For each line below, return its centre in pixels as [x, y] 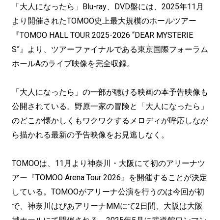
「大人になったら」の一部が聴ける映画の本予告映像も [110, 92]
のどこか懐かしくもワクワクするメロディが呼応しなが [110, 121]
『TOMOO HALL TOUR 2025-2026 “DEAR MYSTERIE [102, 35]
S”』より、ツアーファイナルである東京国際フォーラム [110, 49]
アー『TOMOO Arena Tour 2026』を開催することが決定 [110, 178]
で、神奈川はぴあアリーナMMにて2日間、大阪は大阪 [107, 206]
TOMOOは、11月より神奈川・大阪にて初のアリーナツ [109, 163]
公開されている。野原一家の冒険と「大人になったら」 [110, 106]
